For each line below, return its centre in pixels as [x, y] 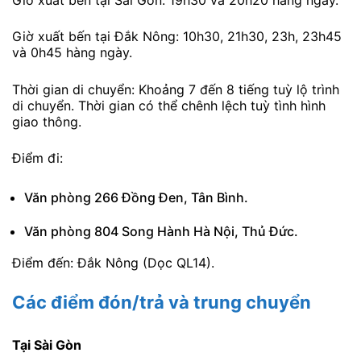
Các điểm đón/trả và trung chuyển [162, 302]
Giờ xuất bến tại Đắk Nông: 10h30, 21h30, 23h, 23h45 [177, 37]
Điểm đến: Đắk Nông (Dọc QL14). [113, 263]
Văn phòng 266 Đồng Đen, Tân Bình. [136, 198]
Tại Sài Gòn [47, 344]
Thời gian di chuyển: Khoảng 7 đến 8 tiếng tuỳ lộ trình [176, 89]
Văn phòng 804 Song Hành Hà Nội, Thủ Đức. [161, 232]
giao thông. [47, 121]
